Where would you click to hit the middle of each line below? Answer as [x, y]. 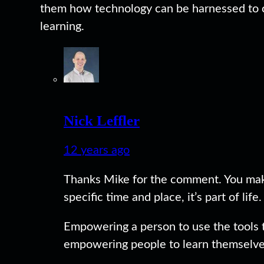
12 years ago [97, 151]
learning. [62, 26]
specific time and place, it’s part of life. [163, 198]
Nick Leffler [102, 121]
